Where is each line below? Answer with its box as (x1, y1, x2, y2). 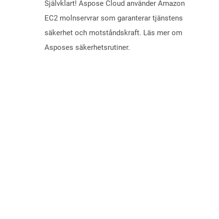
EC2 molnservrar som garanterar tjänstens (44, 14, 183, 23)
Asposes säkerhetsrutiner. (44, 43, 130, 52)
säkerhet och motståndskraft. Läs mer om (44, 28, 182, 38)
